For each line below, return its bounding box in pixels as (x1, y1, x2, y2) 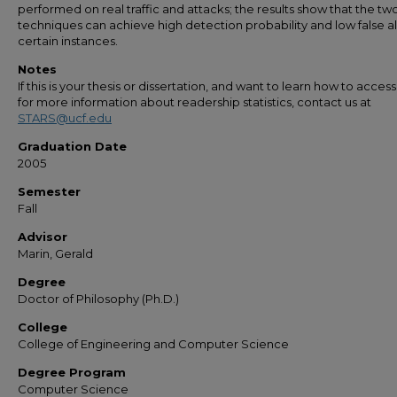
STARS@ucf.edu (18, 111, 112, 125)
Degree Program (18, 365, 126, 379)
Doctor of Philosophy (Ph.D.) (18, 292, 179, 306)
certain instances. (18, 34, 118, 48)
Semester (18, 184, 81, 198)
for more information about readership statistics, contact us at (18, 95, 371, 109)
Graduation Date (18, 139, 127, 153)
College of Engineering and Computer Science (18, 337, 289, 351)
